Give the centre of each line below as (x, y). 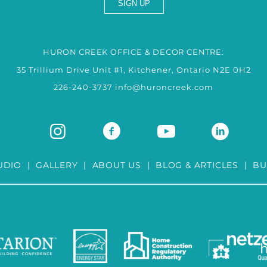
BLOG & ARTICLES (197, 165)
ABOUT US (117, 165)
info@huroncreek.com (164, 87)
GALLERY (57, 165)
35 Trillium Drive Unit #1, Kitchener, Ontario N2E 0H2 (133, 70)
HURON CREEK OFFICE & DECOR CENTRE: (133, 52)
